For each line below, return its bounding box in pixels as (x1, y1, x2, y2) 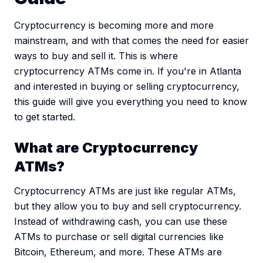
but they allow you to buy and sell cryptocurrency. (14, 200, 241, 213)
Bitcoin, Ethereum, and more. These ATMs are (14, 246, 222, 258)
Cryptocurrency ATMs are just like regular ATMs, (14, 185, 236, 197)
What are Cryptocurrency (14, 139, 198, 157)
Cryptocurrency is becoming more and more (14, 19, 214, 32)
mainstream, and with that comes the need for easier (14, 35, 249, 47)
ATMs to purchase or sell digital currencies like (14, 231, 224, 243)
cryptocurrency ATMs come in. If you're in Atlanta (14, 65, 241, 77)
